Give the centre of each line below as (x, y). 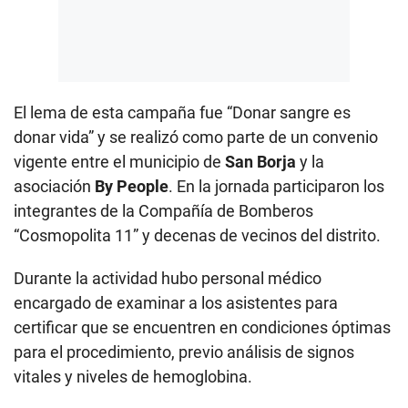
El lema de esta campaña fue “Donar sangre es (182, 113)
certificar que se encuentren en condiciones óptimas (202, 328)
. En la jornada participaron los (276, 187)
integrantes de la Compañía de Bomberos (163, 211)
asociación (52, 187)
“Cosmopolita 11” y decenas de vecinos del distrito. (197, 236)
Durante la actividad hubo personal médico (168, 279)
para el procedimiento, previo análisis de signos (184, 352)
